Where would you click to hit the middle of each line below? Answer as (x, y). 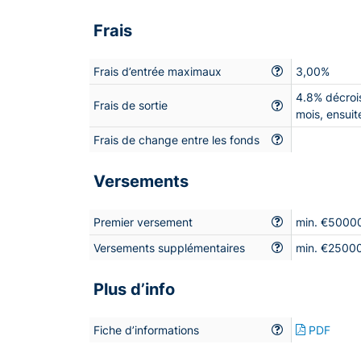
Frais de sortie (131, 105)
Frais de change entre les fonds (176, 139)
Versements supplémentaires (169, 247)
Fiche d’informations (146, 330)
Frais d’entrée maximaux (158, 71)
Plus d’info (134, 289)
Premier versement (143, 222)
